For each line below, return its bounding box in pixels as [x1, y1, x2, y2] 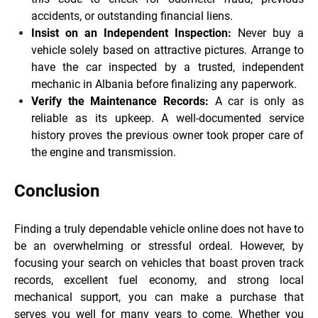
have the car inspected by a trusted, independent [31, 60, 304, 75]
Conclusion [14, 181, 99, 202]
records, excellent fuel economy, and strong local [14, 273, 304, 287]
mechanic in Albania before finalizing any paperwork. [31, 77, 297, 92]
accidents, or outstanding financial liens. [31, 9, 233, 23]
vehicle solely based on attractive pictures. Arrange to [31, 43, 304, 57]
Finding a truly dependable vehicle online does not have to [14, 222, 304, 236]
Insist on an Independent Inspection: [31, 26, 231, 40]
